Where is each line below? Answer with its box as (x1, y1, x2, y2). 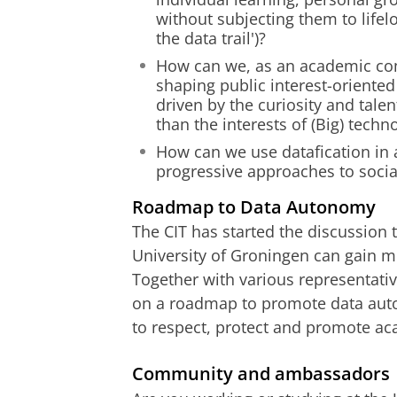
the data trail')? (156, 27, 266, 49)
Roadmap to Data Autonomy (132, 193, 376, 219)
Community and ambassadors (132, 361, 390, 386)
